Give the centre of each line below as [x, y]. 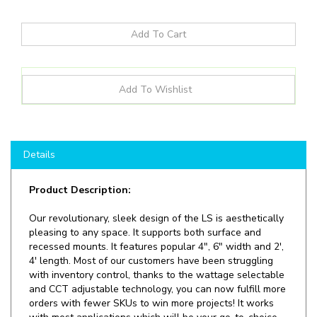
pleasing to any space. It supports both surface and [145, 208]
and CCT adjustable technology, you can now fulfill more [157, 265]
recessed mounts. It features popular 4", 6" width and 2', [156, 222]
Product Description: [80, 166]
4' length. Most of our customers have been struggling [151, 236]
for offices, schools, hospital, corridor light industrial [146, 307]
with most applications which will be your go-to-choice [153, 293]
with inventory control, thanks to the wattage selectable [157, 250]
